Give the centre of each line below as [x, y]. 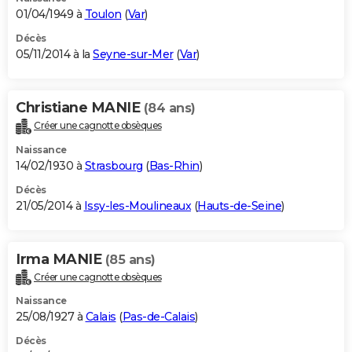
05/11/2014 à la [54, 54]
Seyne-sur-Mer [133, 54]
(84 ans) [169, 108]
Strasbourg [114, 165]
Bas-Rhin [174, 165]
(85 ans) [130, 259]
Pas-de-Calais [158, 317]
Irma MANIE [60, 259]
